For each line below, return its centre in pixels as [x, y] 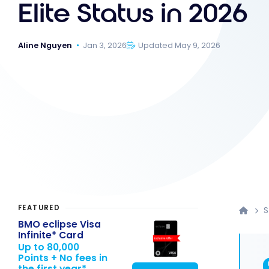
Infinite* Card [51, 235]
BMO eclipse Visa [59, 224]
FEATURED [39, 208]
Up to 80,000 [49, 247]
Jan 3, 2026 [105, 45]
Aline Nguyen [45, 45]
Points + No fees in [63, 258]
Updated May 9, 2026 [180, 45]
